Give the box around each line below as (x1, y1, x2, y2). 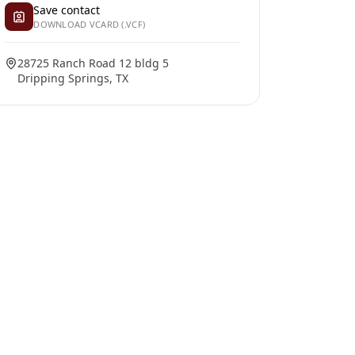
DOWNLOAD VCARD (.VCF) (33, 18, 146, 30)
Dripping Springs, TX (17, 71, 129, 86)
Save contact (33, 2, 101, 17)
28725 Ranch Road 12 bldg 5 (17, 55, 170, 71)
